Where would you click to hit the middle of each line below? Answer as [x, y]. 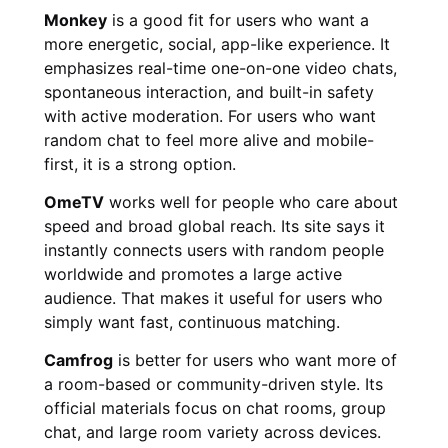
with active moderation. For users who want [210, 115]
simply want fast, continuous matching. [192, 322]
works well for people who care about [251, 202]
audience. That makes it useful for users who [213, 298]
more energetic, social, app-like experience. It [217, 43]
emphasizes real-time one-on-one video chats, [220, 67]
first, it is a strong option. [140, 163]
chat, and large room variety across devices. [212, 432]
